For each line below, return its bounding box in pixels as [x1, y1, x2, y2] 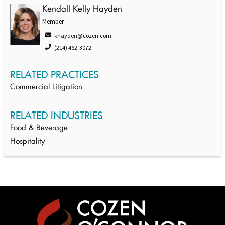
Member [42, 17, 64, 26]
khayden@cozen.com [54, 32, 111, 39]
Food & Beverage [10, 125, 68, 132]
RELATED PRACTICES [10, 68, 99, 81]
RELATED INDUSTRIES [10, 109, 103, 122]
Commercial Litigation [10, 84, 82, 91]
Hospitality [10, 138, 45, 146]
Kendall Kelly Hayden [42, 5, 122, 14]
